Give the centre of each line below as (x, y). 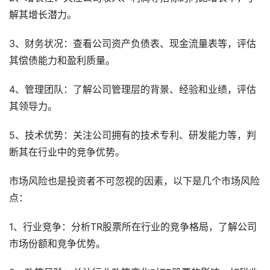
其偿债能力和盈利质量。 (62, 61)
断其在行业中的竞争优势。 (67, 152)
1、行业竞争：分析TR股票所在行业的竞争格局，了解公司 (133, 227)
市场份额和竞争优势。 (57, 244)
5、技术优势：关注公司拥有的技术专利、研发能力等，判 (133, 136)
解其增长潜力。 (43, 15)
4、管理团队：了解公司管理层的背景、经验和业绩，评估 (133, 90)
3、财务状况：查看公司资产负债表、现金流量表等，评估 (133, 44)
